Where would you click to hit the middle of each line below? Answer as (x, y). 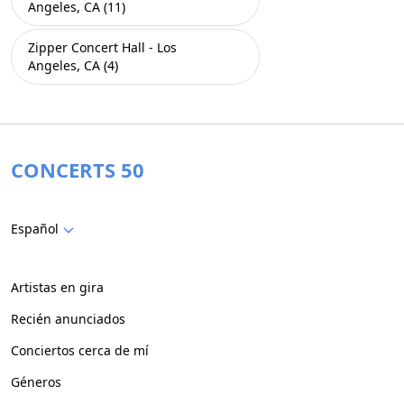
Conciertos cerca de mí (80, 350)
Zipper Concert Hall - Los (102, 47)
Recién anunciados (68, 319)
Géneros (36, 382)
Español (35, 229)
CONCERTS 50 (78, 170)
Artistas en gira (57, 287)
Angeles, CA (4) (73, 65)
